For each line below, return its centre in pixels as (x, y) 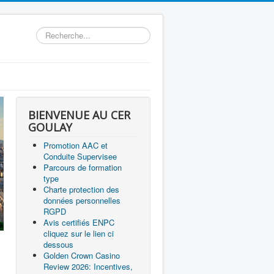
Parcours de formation (83, 167)
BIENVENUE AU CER (79, 115)
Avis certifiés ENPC (79, 222)
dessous (58, 244)
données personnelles (82, 200)
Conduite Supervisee (80, 156)
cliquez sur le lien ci (79, 233)
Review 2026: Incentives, (88, 266)
